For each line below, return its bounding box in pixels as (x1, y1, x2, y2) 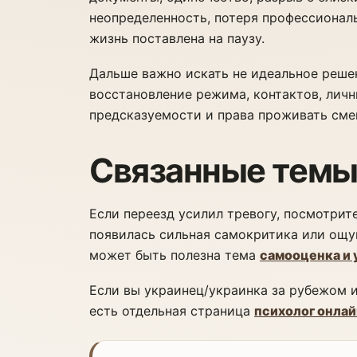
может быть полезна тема (89, 247, 260, 263)
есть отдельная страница (89, 303, 254, 319)
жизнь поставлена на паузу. (89, 30, 265, 46)
